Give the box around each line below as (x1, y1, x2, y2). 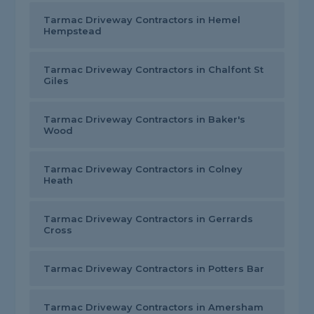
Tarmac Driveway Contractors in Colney (43, 163, 243, 175)
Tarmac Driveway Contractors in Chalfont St (43, 64, 264, 76)
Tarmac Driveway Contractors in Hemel (43, 14, 241, 26)
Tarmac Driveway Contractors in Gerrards (43, 213, 254, 225)
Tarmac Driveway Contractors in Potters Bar (43, 263, 265, 275)
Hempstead (43, 25, 102, 37)
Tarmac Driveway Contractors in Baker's (43, 114, 246, 125)
